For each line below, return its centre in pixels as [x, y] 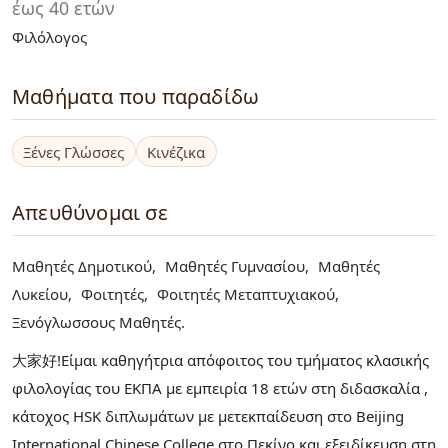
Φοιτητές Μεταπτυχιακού [246, 294]
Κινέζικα [176, 151]
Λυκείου [40, 294]
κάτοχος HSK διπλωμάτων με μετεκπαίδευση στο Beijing [208, 416]
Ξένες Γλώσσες [74, 151]
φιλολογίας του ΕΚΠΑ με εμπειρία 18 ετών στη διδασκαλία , [220, 388]
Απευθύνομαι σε [90, 213]
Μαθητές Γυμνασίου [235, 266]
